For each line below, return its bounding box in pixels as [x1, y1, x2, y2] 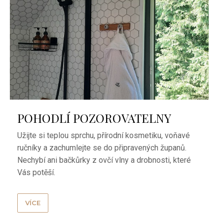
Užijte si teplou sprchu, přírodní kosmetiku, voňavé [17, 130, 190, 140]
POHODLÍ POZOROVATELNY [17, 110, 172, 126]
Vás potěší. [17, 167, 56, 177]
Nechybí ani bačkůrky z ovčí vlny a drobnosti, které [17, 155, 191, 165]
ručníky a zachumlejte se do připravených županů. [17, 143, 187, 152]
